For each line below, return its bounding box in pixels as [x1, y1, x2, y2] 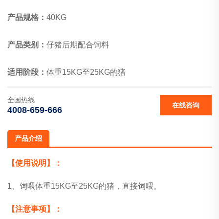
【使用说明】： [7, 159, 62, 167]
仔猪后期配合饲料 [46, 41, 109, 49]
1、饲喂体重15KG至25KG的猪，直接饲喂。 [7, 182, 161, 190]
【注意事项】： [7, 205, 62, 213]
